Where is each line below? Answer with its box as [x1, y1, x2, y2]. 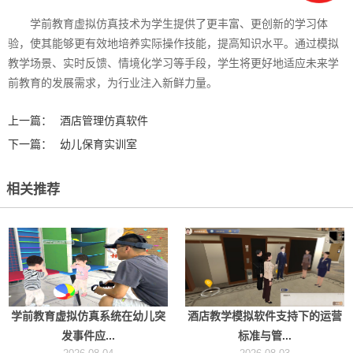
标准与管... [238, 329, 292, 343]
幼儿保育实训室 [60, 138, 137, 151]
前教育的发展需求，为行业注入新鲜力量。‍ [8, 76, 217, 90]
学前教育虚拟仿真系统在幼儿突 [11, 310, 165, 323]
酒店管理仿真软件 [60, 114, 148, 128]
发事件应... [61, 329, 115, 343]
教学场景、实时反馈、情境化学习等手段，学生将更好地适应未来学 [8, 57, 339, 70]
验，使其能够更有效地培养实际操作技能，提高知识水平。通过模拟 [8, 37, 339, 50]
